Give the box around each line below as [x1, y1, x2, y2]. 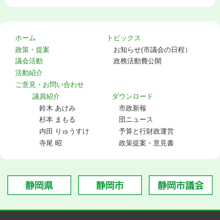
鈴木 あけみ [39, 104, 76, 112]
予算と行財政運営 [119, 127, 174, 136]
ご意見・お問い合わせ [15, 81, 84, 88]
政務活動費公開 [113, 57, 162, 65]
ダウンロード [112, 92, 153, 100]
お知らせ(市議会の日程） [113, 45, 192, 54]
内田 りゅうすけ [39, 127, 89, 136]
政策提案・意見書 [119, 138, 174, 147]
